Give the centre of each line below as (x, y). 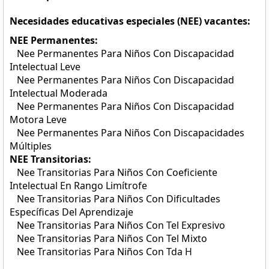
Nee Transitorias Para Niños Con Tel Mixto (108, 238)
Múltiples (31, 146)
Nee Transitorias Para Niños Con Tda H (101, 252)
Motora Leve (38, 119)
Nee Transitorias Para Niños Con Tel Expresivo (117, 225)
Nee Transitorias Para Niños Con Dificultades (115, 199)
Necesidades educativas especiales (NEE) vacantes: (130, 21)
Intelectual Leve (45, 67)
